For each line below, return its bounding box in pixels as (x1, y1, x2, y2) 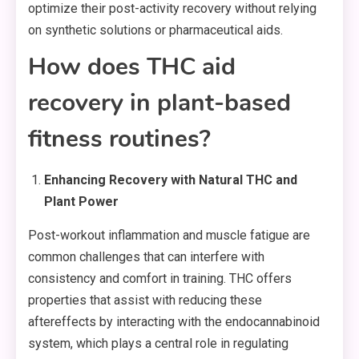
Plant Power (44, 194, 119, 210)
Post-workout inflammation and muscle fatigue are (28, 228, 310, 244)
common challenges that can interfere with (28, 249, 264, 265)
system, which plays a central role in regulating (28, 336, 288, 352)
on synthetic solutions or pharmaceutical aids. (28, 22, 283, 38)
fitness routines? (28, 123, 211, 156)
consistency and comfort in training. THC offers (28, 271, 292, 287)
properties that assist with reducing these (28, 292, 262, 309)
